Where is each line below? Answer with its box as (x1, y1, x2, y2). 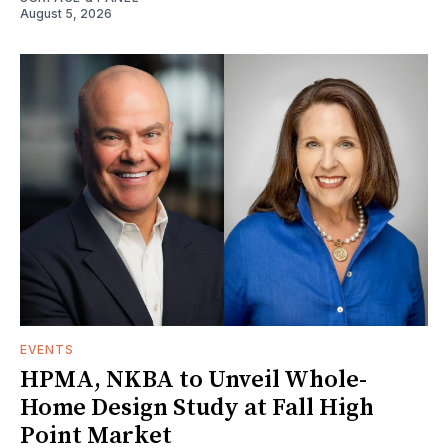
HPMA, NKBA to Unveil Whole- (20, 365, 367, 396)
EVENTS (20, 342, 74, 358)
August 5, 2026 (20, 6, 112, 22)
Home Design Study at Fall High (20, 393, 374, 424)
